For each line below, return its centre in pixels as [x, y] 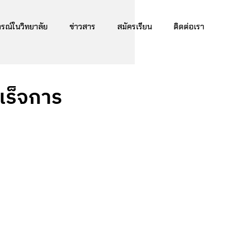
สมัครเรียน [134, 27]
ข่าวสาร [82, 27]
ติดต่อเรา [189, 27]
